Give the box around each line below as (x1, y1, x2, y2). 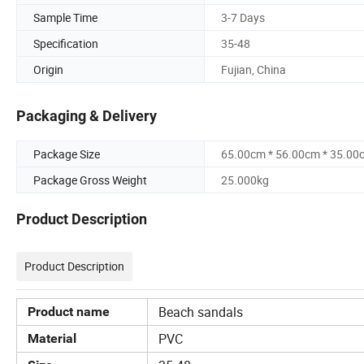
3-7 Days (221, 9, 265, 25)
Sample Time (33, 9, 97, 25)
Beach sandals (152, 303, 243, 322)
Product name (28, 304, 110, 320)
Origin (33, 61, 63, 77)
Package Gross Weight (33, 172, 147, 188)
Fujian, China (221, 61, 286, 77)
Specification (33, 35, 98, 51)
